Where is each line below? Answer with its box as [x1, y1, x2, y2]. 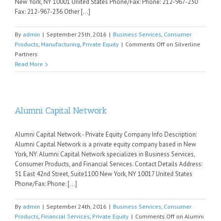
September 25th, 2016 [46, 31, 107, 38]
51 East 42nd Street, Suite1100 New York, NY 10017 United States [15, 170, 192, 178]
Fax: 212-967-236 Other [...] [15, 7, 90, 16]
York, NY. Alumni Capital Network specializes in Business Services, [15, 150, 195, 158]
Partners [15, 50, 37, 58]
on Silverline [165, 40, 200, 48]
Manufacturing [41, 40, 80, 48]
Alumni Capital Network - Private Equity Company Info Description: [15, 130, 197, 139]
